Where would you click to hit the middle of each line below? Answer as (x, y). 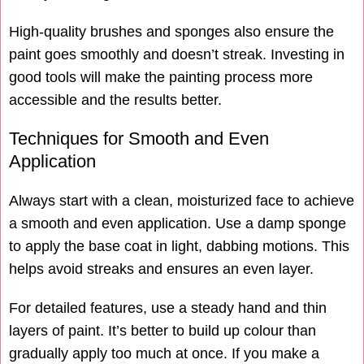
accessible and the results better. (115, 100)
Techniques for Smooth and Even (139, 139)
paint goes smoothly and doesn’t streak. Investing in (177, 55)
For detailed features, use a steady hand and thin (168, 308)
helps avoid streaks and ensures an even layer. (161, 269)
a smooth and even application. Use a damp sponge (178, 224)
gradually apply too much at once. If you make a (164, 354)
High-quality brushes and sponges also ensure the (171, 32)
